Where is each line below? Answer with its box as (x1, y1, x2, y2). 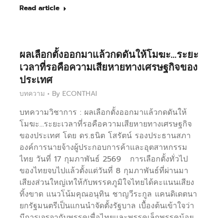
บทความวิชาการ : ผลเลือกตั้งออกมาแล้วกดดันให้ (19, 107, 187, 119)
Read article (19, 3, 59, 14)
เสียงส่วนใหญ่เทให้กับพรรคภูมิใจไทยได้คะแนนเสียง (19, 177, 194, 189)
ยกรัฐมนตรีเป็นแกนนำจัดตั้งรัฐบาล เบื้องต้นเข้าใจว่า (19, 200, 194, 212)
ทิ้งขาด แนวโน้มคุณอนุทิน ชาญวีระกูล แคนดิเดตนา (19, 188, 197, 200)
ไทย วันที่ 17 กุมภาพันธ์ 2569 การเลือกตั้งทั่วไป (19, 153, 188, 165)
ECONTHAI (62, 89, 97, 99)
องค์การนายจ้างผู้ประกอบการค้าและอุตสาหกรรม (19, 142, 187, 154)
